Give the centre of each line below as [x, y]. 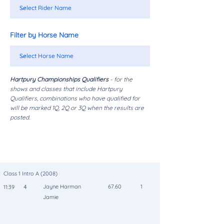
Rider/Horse [59, 143]
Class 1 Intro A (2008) [30, 174]
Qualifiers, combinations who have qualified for [75, 98]
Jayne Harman [62, 187]
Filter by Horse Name [44, 35]
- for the [121, 79]
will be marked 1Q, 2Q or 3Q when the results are [77, 108]
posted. [20, 117]
